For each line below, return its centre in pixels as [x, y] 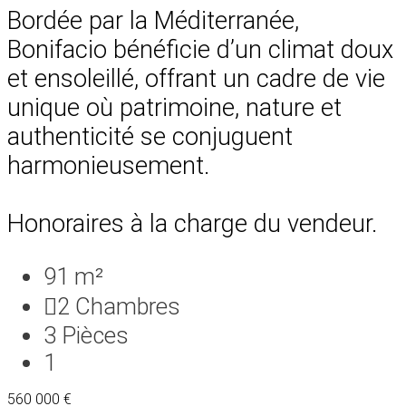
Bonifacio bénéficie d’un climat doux [200, 49]
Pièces [95, 335]
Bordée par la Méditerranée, [153, 20]
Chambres [128, 306]
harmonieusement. [108, 165]
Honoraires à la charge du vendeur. [192, 223]
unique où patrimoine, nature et [174, 107]
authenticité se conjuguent [150, 136]
